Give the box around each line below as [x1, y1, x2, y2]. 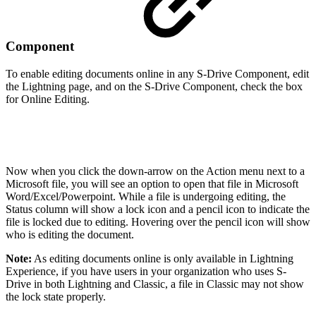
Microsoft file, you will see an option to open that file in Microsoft [6, 177, 298, 190]
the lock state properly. [6, 290, 106, 303]
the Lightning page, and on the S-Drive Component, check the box [6, 80, 303, 92]
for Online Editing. [6, 92, 90, 105]
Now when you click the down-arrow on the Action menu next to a [6, 164, 305, 177]
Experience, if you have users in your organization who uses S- [6, 265, 286, 277]
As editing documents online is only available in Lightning [32, 252, 293, 265]
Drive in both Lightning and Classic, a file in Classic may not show [6, 277, 304, 290]
